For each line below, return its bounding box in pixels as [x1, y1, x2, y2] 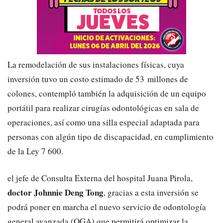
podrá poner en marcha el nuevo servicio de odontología [7, 201, 206, 213]
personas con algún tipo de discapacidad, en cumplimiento [7, 130, 214, 142]
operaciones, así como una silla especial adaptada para [7, 116, 200, 128]
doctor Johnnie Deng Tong [7, 186, 104, 199]
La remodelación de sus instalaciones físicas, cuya [7, 58, 184, 70]
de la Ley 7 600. [7, 145, 63, 157]
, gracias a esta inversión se [104, 186, 199, 198]
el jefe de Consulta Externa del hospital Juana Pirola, [7, 172, 193, 184]
